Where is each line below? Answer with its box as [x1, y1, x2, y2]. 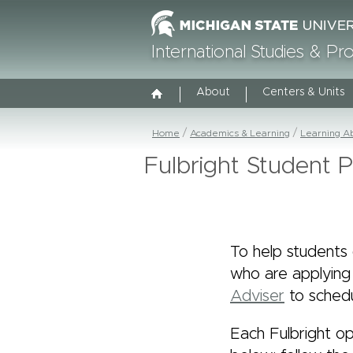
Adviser [230, 288, 284, 304]
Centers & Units [262, 87, 345, 98]
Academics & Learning [190, 128, 290, 138]
